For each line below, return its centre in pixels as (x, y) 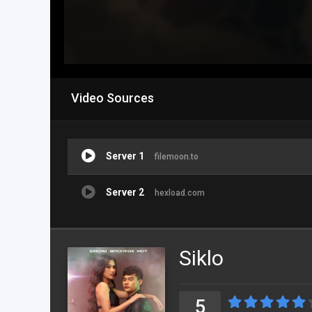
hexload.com (180, 193)
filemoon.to (177, 156)
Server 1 (125, 156)
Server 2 (125, 192)
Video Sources (112, 97)
